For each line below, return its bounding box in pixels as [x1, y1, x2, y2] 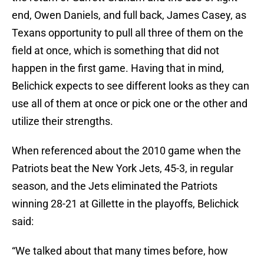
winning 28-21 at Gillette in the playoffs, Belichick [12, 197, 239, 210]
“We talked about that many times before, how [12, 245, 228, 258]
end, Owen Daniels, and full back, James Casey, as [12, 9, 246, 22]
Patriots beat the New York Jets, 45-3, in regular [12, 162, 233, 175]
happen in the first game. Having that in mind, [12, 62, 224, 75]
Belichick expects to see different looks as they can [12, 80, 249, 93]
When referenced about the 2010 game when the [12, 144, 241, 157]
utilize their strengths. [12, 115, 113, 128]
